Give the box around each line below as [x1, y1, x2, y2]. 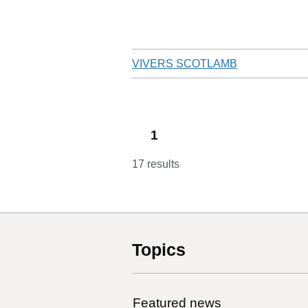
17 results [132, 157, 179, 170]
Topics [132, 239, 186, 259]
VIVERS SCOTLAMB [132, 57, 237, 69]
